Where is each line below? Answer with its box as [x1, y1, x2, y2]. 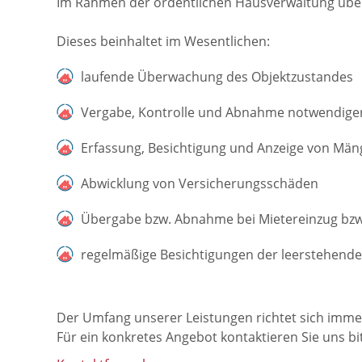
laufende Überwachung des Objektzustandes [81, 67, 353, 86]
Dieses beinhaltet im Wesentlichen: [57, 32, 270, 50]
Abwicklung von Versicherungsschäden [81, 174, 318, 192]
